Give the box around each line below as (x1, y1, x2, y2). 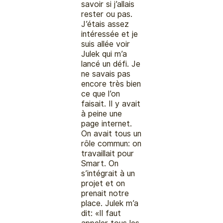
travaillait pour (81, 148, 134, 158)
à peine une (81, 109, 122, 118)
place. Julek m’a (81, 198, 139, 208)
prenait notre (81, 188, 129, 198)
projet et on (81, 178, 125, 188)
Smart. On (81, 158, 119, 168)
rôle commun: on (81, 138, 142, 148)
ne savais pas (81, 69, 131, 79)
